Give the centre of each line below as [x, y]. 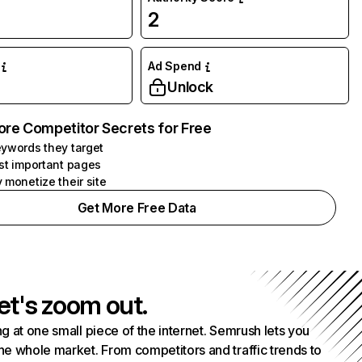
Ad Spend [175, 66]
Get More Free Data [137, 208]
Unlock [191, 87]
